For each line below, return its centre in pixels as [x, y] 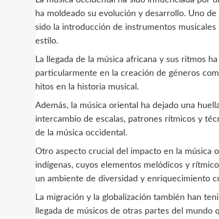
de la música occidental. [81, 133]
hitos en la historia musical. [87, 87]
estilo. [47, 41]
